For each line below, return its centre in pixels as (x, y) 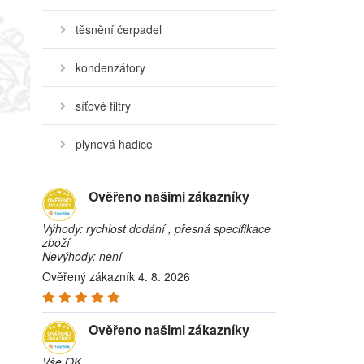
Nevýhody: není (82, 256)
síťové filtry (103, 106)
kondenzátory (110, 67)
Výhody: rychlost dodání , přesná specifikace (156, 228)
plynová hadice (114, 144)
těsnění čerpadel (119, 29)
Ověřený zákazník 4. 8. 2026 (116, 276)
